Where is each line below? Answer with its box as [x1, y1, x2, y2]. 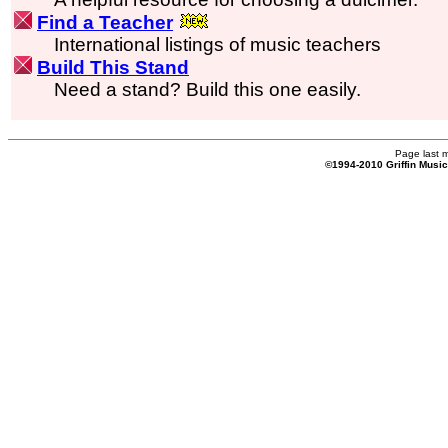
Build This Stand [37, 57, 189, 79]
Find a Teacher [37, 12, 173, 34]
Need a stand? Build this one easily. [54, 79, 361, 101]
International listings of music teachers [54, 34, 381, 56]
